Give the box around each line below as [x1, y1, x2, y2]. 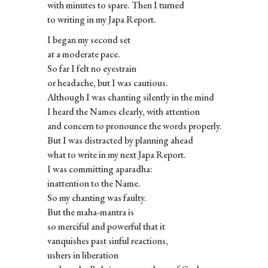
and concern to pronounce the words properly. [47, 119, 222, 132]
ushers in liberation [47, 248, 118, 261]
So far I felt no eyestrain [47, 62, 136, 75]
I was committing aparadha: [47, 162, 153, 175]
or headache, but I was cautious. [47, 76, 168, 89]
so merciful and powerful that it [47, 220, 165, 233]
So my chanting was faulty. [47, 191, 147, 204]
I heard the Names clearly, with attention [47, 105, 200, 118]
